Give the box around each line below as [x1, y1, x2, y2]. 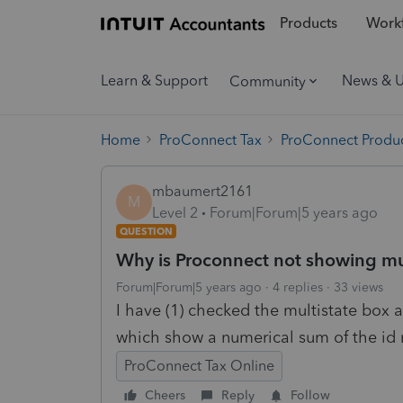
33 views [334, 279, 383, 295]
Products [279, 14, 337, 32]
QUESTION [120, 224, 173, 237]
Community [229, 72, 306, 90]
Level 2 [152, 203, 198, 221]
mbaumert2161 [152, 182, 253, 200]
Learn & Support [101, 72, 208, 89]
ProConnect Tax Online [124, 356, 274, 374]
